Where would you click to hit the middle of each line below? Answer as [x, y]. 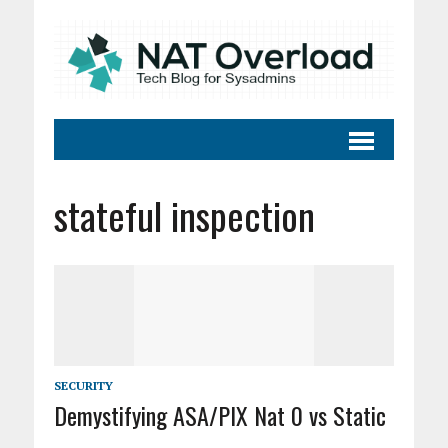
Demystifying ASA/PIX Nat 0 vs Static [219, 415]
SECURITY [83, 386]
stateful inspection [184, 215]
